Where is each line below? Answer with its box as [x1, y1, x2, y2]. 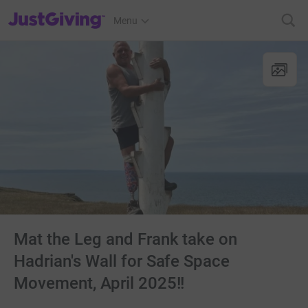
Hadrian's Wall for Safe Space [14, 252, 230, 271]
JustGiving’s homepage [8, 6, 107, 17]
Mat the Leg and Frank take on [14, 230, 238, 249]
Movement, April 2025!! [14, 274, 185, 293]
